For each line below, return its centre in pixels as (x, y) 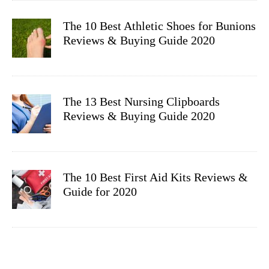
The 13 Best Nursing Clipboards (141, 101)
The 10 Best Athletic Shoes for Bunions (159, 26)
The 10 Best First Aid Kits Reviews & (156, 177)
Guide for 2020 (100, 191)
